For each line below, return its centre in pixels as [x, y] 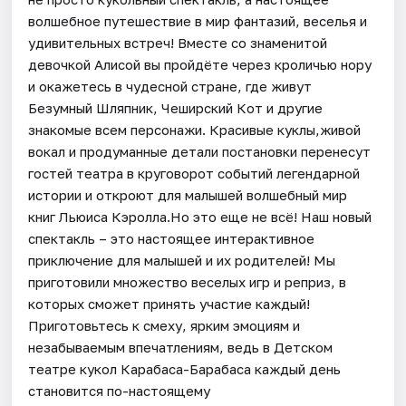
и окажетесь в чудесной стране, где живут [170, 86]
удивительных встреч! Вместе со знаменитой [178, 42]
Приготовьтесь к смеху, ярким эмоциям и [164, 325]
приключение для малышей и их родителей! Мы [182, 260]
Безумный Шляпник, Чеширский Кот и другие [176, 107]
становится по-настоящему [120, 390]
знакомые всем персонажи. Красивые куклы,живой [195, 129]
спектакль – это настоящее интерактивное [172, 238]
